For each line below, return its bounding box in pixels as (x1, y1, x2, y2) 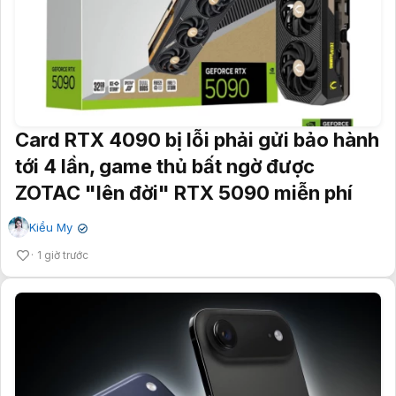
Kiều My (29, 220, 72, 235)
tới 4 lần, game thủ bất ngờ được (15, 155, 315, 179)
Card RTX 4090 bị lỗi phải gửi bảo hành (15, 128, 379, 152)
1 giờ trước (37, 248, 88, 263)
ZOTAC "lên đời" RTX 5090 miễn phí (15, 181, 353, 205)
